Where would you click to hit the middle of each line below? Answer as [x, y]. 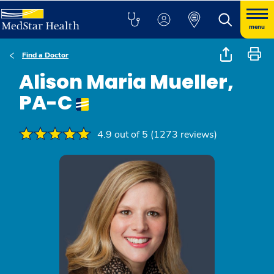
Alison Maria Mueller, [126, 82]
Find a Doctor [45, 55]
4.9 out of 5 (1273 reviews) [157, 135]
